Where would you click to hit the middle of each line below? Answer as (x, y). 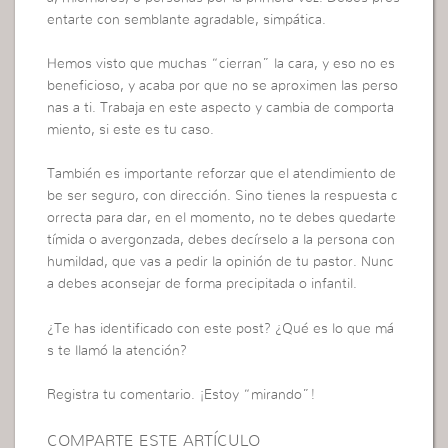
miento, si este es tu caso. (131, 129)
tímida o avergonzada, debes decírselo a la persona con (221, 240)
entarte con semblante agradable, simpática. (187, 19)
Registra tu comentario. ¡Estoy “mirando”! (181, 395)
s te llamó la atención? (117, 350)
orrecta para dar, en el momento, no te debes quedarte (222, 218)
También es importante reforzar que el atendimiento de (222, 174)
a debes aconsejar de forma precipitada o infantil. (202, 284)
